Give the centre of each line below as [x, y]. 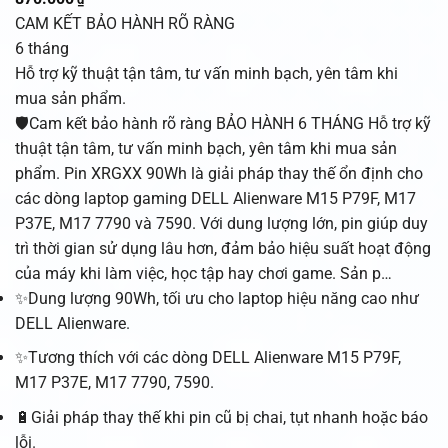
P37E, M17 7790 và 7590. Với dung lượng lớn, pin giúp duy [221, 223]
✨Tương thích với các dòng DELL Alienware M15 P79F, [207, 358]
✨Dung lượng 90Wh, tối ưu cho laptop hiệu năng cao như [216, 298]
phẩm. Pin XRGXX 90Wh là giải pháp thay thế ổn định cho [218, 173]
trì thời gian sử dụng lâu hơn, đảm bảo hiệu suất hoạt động [222, 248]
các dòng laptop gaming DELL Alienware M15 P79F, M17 [215, 198]
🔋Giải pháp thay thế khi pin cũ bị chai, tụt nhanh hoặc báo [221, 417]
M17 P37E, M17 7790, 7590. [114, 383]
